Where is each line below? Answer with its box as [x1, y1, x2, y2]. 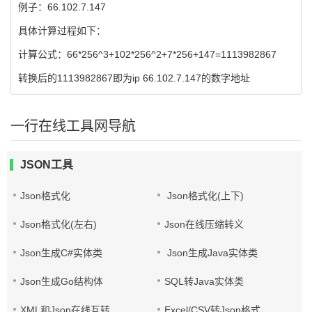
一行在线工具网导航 [10, 118, 136, 134]
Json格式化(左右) [20, 219, 97, 230]
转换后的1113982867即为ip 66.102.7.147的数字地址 [18, 72, 250, 84]
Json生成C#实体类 [20, 247, 102, 258]
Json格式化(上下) [164, 190, 244, 201]
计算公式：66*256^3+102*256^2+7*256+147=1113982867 [18, 49, 276, 60]
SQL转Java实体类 [164, 276, 244, 287]
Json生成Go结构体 [20, 276, 103, 287]
